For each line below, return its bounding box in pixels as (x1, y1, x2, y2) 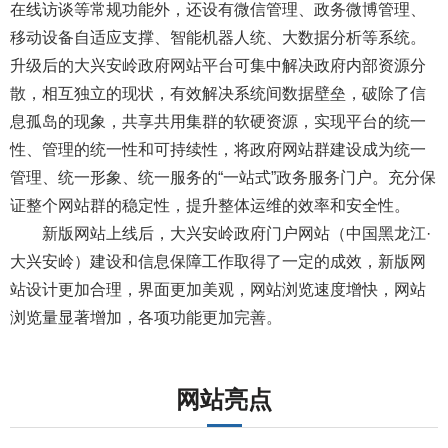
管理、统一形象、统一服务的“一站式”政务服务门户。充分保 (10, 169, 436, 187)
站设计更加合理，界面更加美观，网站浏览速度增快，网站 (10, 281, 426, 299)
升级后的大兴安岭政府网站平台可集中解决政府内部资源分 (10, 57, 426, 75)
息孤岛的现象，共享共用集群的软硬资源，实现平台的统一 (10, 113, 426, 131)
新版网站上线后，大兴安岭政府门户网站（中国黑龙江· (10, 225, 431, 243)
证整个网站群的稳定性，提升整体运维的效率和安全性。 (10, 197, 410, 215)
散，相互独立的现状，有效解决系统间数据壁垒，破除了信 (10, 85, 426, 103)
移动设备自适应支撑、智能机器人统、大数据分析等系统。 (10, 29, 426, 47)
